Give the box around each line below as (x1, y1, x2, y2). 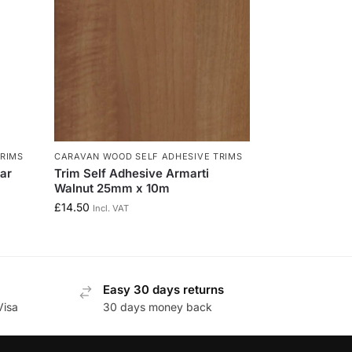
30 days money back (102, 300, 212, 313)
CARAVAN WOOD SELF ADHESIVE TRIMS (54, 150, 243, 162)
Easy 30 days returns (102, 281, 224, 297)
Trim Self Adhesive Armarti (54, 165, 210, 181)
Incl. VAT (93, 202, 130, 214)
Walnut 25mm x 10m (54, 180, 170, 196)
